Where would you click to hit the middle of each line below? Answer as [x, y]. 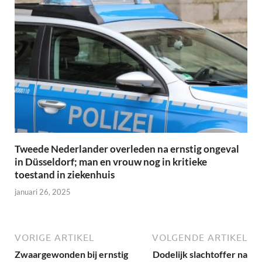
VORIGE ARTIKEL [54, 237]
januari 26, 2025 [43, 192]
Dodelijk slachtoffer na [200, 254]
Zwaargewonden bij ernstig [71, 254]
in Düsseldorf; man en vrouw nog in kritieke [111, 162]
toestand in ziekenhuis [65, 175]
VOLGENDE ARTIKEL [200, 237]
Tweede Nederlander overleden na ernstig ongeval [127, 149]
